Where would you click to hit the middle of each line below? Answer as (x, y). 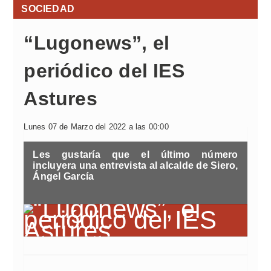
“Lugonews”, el (97, 43)
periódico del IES (104, 71)
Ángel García (64, 176)
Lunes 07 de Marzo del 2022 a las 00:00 (96, 127)
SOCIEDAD (48, 9)
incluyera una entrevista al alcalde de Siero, (135, 165)
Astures (60, 99)
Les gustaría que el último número (135, 155)
